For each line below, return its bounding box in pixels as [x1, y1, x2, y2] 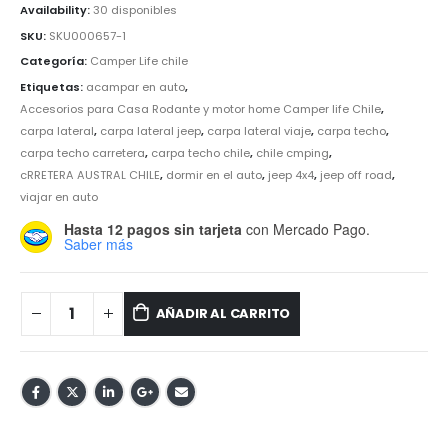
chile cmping [256, 144, 329, 161]
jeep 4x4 [268, 166, 314, 183]
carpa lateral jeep [100, 122, 201, 139]
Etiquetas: [20, 78, 86, 95]
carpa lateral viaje [207, 122, 311, 139]
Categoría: [20, 53, 90, 70]
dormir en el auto [166, 166, 262, 183]
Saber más [64, 234, 133, 255]
